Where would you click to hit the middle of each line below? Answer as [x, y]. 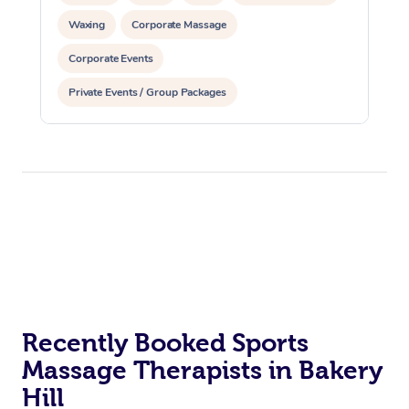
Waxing [87, 24]
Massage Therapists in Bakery [202, 370]
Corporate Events [111, 58]
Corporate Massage [179, 24]
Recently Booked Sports [165, 342]
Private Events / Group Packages [147, 92]
